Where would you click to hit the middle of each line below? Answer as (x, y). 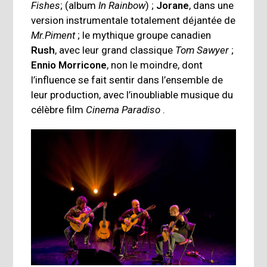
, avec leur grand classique (115, 50)
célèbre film (59, 110)
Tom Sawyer (202, 50)
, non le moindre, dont (155, 65)
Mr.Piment (53, 35)
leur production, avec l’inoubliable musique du (132, 95)
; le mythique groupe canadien (143, 35)
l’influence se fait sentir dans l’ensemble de (127, 80)
